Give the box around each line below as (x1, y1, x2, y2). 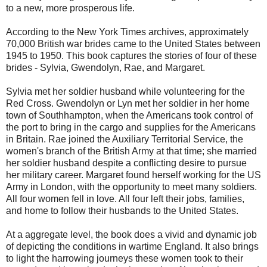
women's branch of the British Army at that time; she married (6, 145, 257, 156)
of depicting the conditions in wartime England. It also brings (6, 241, 259, 252)
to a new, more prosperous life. (6, 2, 135, 13)
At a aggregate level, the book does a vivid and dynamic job (6, 229, 257, 240)
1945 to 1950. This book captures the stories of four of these (6, 50, 257, 61)
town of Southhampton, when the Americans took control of (6, 110, 253, 120)
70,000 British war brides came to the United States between (6, 38, 260, 49)
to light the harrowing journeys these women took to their (6, 253, 243, 263)
